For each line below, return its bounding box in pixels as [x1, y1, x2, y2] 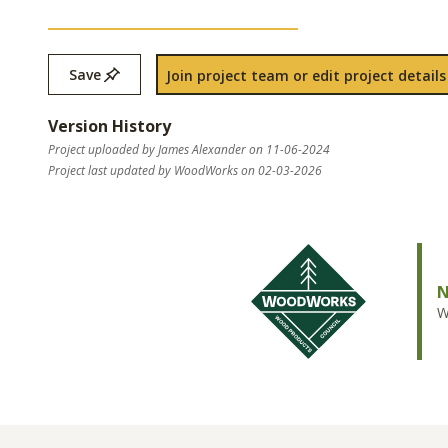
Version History [48, 115, 171, 137]
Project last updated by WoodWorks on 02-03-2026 [48, 162, 322, 179]
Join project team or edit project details [166, 66, 446, 85]
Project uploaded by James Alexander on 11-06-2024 [48, 141, 330, 158]
